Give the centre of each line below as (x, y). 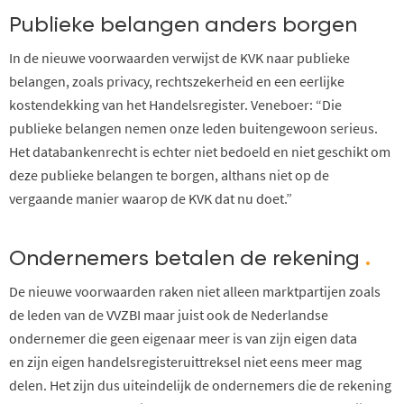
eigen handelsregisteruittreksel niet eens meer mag (205, 361)
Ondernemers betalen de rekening (187, 258)
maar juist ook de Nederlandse (234, 314)
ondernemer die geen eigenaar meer (121, 338)
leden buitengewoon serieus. (290, 128)
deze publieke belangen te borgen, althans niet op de (169, 174)
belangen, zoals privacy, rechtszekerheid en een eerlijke (177, 81)
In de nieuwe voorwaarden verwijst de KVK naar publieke (179, 57)
